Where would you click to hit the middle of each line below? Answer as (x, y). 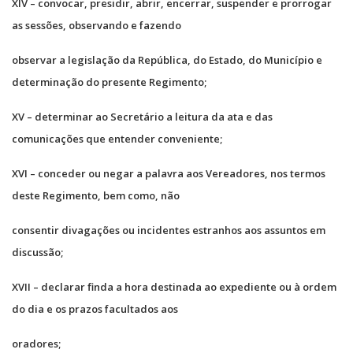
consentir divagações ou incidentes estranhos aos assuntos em (169, 230)
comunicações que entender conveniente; (117, 138)
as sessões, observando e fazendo (97, 25)
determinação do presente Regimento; (109, 82)
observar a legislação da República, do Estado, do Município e (167, 59)
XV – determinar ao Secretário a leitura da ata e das (142, 116)
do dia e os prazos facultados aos (95, 308)
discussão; (37, 252)
